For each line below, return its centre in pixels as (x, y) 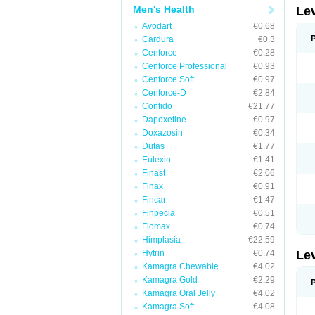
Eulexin (156, 160)
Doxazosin (162, 133)
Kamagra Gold (170, 280)
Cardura (158, 39)
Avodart (157, 26)
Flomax (156, 226)
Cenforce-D (164, 93)
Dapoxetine (164, 120)
